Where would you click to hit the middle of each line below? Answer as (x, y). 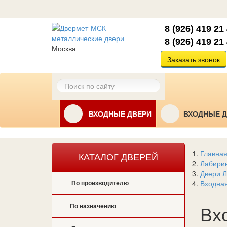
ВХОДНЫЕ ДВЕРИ (119, 114)
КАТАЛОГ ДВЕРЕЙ (118, 157)
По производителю (100, 183)
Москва (64, 48)
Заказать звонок (194, 59)
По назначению (93, 206)
